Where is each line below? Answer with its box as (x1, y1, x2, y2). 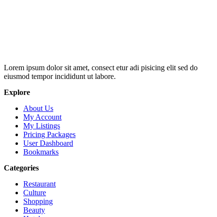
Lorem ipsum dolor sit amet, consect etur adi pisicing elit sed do (4, 63, 198, 72)
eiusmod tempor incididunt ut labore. (4, 72, 116, 81)
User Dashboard (23, 139, 73, 148)
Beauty (23, 206, 45, 215)
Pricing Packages (23, 130, 76, 139)
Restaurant (23, 180, 56, 188)
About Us (23, 104, 53, 113)
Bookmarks (23, 148, 59, 156)
